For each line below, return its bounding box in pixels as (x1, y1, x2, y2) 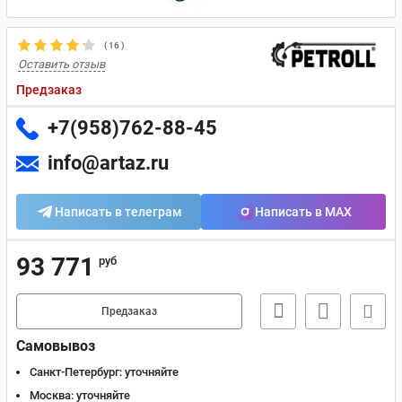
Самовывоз (16, 337, 95, 354)
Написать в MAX (255, 205, 352, 219)
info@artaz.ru (48, 152, 169, 174)
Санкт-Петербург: (30, 365, 122, 379)
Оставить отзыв (18, 57, 105, 71)
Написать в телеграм (55, 205, 182, 219)
